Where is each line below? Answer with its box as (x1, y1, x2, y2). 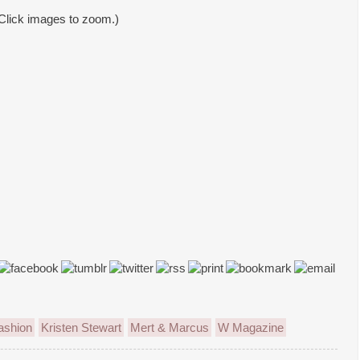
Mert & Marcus (130, 321, 209, 334)
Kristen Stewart (41, 321, 121, 334)
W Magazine (218, 321, 284, 334)
